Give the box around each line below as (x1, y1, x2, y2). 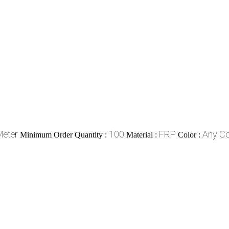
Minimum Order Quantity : (20, 130, 109, 139)
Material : (126, 130, 159, 139)
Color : (178, 130, 202, 139)
